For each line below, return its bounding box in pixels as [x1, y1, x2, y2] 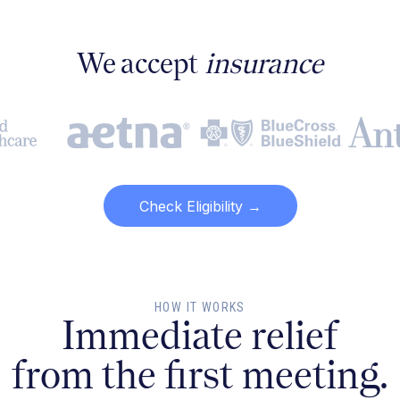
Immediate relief [62, 311, 337, 359]
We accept [77, 46, 204, 81]
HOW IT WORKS [154, 299, 246, 314]
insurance [204, 46, 323, 81]
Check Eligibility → [138, 196, 262, 215]
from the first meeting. [12, 350, 388, 398]
